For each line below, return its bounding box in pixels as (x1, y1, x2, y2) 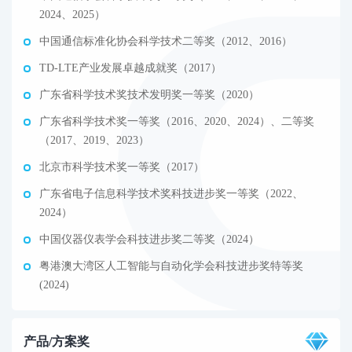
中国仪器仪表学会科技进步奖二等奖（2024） (39, 233, 259, 245)
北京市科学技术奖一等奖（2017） (39, 161, 204, 173)
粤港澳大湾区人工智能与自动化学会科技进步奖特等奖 (39, 260, 303, 272)
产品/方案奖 (24, 334, 90, 348)
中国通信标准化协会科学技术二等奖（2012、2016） (39, 35, 292, 47)
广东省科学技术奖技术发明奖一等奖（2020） (39, 89, 259, 101)
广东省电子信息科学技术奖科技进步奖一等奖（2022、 (39, 188, 303, 200)
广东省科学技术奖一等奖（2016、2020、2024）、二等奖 (39, 115, 314, 127)
